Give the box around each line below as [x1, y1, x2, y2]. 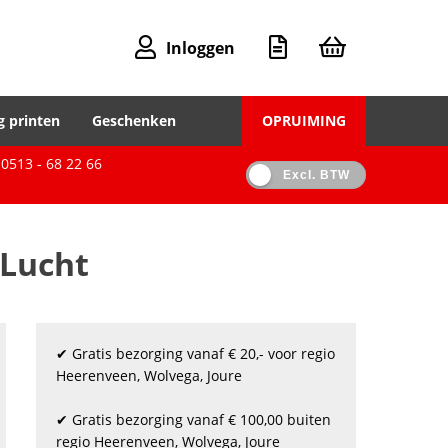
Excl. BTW [282, 168, 350, 182]
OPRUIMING [262, 111, 346, 130]
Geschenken [92, 111, 176, 130]
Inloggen [166, 37, 235, 59]
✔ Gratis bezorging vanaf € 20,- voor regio [56, 344, 335, 363]
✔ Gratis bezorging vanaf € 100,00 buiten [56, 410, 331, 429]
